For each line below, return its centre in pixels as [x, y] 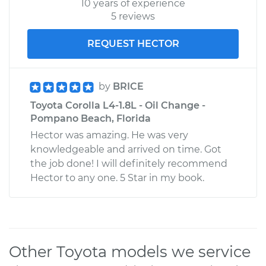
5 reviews [133, 16]
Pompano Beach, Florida [91, 118]
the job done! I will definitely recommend [129, 163]
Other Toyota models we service [130, 251]
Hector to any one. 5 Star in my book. [117, 178]
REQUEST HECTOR [133, 43]
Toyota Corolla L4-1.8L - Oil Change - [118, 105]
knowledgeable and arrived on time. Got [126, 149]
